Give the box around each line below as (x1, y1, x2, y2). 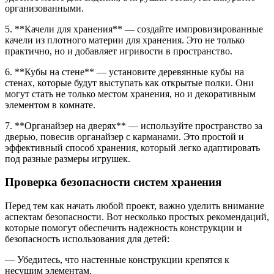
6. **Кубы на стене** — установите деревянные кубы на (5, 66, 244, 77)
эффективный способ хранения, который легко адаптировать (5, 142, 260, 153)
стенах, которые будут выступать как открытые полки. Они (5, 77, 254, 88)
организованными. (5, 2, 84, 13)
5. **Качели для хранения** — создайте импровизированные (5, 23, 263, 34)
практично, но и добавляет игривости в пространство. (5, 45, 232, 56)
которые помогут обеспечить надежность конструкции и (5, 223, 242, 233)
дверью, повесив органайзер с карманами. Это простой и (5, 131, 244, 142)
